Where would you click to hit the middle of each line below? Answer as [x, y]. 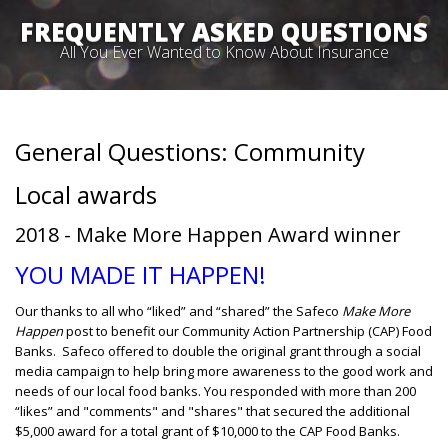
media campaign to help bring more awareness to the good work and [224, 371]
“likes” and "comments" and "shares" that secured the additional [212, 411]
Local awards [86, 194]
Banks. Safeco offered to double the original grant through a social [218, 351]
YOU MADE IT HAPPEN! [146, 274]
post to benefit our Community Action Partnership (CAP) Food [247, 331]
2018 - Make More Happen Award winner [208, 234]
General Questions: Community [190, 151]
